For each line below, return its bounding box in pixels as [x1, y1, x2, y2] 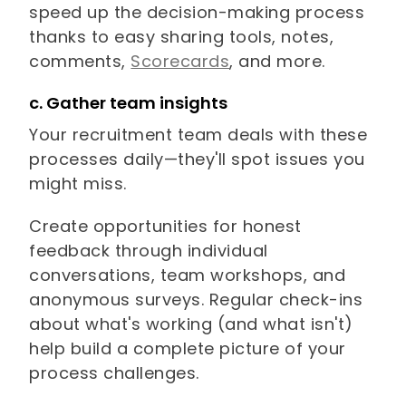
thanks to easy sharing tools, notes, [29, 25, 334, 49]
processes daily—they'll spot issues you [29, 148, 365, 171]
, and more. [229, 50, 325, 73]
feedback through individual [29, 239, 268, 263]
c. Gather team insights [29, 92, 228, 115]
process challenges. [29, 362, 199, 385]
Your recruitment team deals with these [29, 123, 368, 147]
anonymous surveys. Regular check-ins [29, 288, 363, 312]
